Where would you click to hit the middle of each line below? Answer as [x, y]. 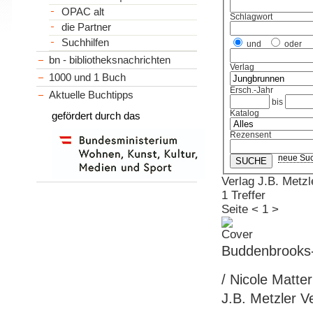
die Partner [86, 27]
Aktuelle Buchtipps [92, 94]
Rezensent [251, 135]
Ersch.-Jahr [252, 90]
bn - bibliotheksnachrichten [110, 59]
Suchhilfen [85, 42]
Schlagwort [252, 17]
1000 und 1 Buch [88, 77]
